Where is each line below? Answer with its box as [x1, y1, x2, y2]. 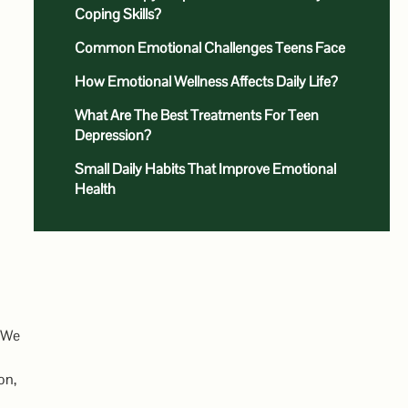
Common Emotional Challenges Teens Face [74, 38, 345, 57]
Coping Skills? [74, 5, 161, 24]
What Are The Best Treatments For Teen [74, 106, 319, 125]
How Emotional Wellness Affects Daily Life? [74, 72, 338, 91]
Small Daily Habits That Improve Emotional [74, 159, 336, 178]
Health [74, 179, 116, 199]
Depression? [74, 126, 151, 145]
